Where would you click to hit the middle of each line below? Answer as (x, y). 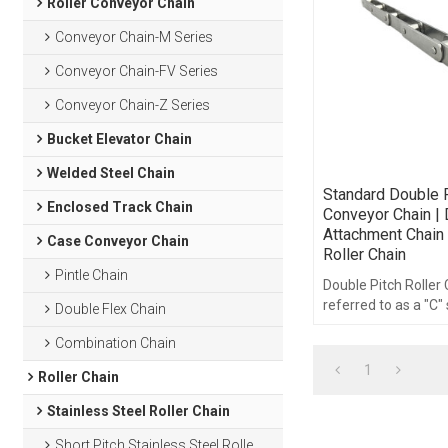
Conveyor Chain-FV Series (137, 71)
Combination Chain (116, 343)
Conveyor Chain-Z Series (133, 105)
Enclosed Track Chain (119, 207)
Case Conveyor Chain (117, 241)
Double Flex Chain (111, 309)
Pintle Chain (92, 275)
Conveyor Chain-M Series (134, 37)
